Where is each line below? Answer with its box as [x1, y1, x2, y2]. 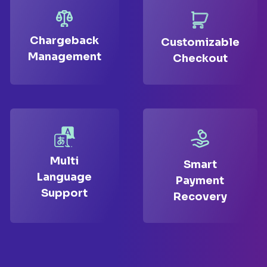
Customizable [160, 36, 240, 49]
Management [27, 50, 101, 64]
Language [37, 170, 92, 184]
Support [41, 187, 88, 200]
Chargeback [30, 34, 99, 48]
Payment [176, 174, 224, 188]
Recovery [173, 190, 227, 204]
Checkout [172, 52, 228, 66]
